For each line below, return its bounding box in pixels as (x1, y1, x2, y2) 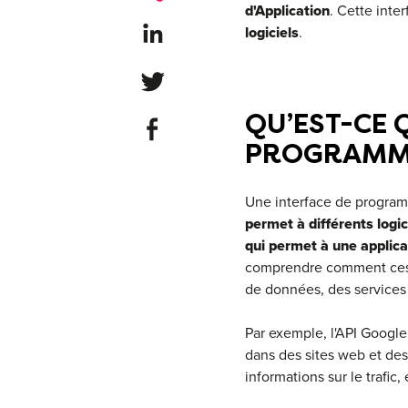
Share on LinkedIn (138, 20, 254, 39)
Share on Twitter (138, 67, 243, 87)
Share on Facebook (138, 115, 263, 134)
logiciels (244, 23, 299, 42)
